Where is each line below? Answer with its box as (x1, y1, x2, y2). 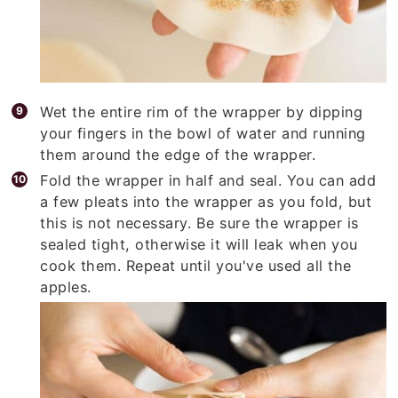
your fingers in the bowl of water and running (40, 117, 366, 136)
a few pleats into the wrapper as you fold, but (40, 186, 372, 204)
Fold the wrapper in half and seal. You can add (40, 164, 377, 183)
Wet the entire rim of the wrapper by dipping (40, 96, 363, 115)
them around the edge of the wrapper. (40, 139, 316, 157)
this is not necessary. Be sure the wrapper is (40, 207, 359, 226)
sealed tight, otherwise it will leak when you (40, 228, 358, 247)
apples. (40, 271, 92, 290)
